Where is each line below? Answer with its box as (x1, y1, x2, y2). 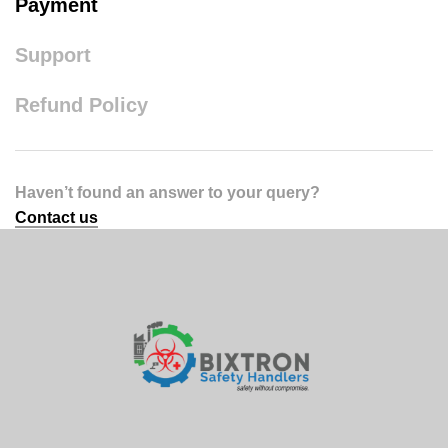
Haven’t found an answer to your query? (15, 184, 320, 201)
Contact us (15, 209, 98, 226)
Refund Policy (15, 94, 148, 116)
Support (15, 44, 91, 66)
